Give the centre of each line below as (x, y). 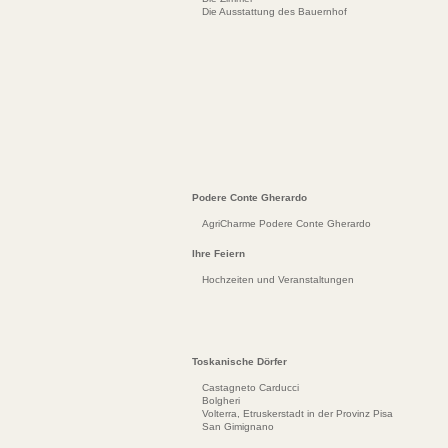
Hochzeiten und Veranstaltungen (278, 279)
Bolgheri (221, 400)
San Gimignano (238, 426)
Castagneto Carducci (250, 387)
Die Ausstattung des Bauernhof (274, 11)
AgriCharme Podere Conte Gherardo (286, 223)
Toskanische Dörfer (239, 361)
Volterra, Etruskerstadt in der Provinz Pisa (297, 413)
